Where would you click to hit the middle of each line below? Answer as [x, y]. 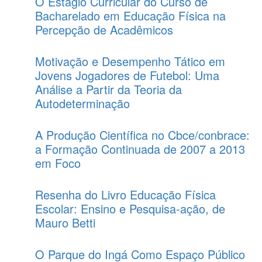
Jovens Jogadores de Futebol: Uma [127, 75]
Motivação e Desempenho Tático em [130, 61]
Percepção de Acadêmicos [104, 30]
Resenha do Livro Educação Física [125, 194]
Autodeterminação [82, 103]
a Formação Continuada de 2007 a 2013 [140, 149]
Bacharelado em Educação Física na [130, 15]
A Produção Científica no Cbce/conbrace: [142, 135]
